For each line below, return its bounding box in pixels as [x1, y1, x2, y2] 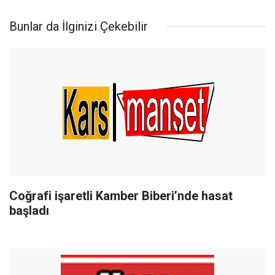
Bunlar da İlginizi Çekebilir [9, 19, 148, 34]
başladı [9, 203, 49, 218]
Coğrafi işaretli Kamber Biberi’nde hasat [9, 188, 233, 203]
